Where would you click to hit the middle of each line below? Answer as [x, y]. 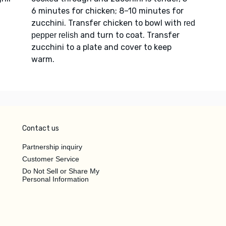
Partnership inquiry [52, 147]
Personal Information [55, 179]
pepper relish [54, 35]
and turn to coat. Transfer [129, 35]
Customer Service [51, 159]
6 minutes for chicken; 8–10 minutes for [107, 11]
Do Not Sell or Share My [61, 171]
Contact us [41, 128]
